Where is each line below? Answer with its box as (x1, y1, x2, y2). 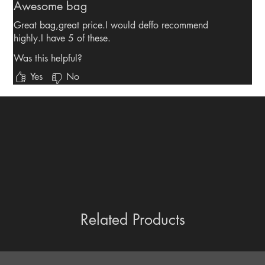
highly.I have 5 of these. (14, 32, 111, 45)
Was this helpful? (14, 52, 83, 65)
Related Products (80, 210, 185, 230)
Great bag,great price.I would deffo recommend (14, 19, 209, 32)
